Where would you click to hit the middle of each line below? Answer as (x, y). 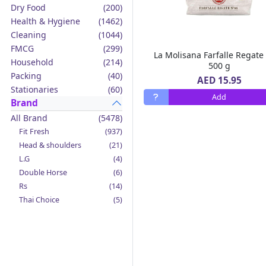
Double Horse (43, 172)
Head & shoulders (50, 145)
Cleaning (28, 34)
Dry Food (28, 7)
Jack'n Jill (33, 213)
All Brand (29, 118)
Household (32, 62)
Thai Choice (39, 199)
